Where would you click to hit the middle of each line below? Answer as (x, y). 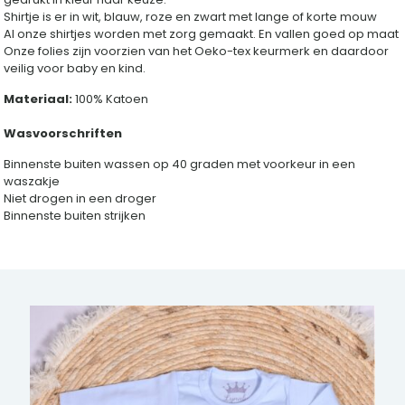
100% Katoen (111, 99)
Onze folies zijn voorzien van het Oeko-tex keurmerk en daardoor (197, 52)
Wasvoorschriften (63, 134)
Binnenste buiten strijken (75, 216)
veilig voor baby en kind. (75, 69)
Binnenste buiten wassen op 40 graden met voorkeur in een (180, 165)
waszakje (32, 182)
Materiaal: (38, 99)
